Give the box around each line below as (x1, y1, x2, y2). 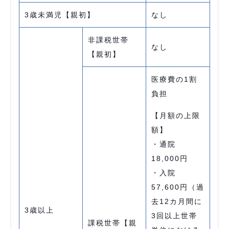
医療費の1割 (151, 75, 197, 83)
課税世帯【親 (88, 219, 137, 227)
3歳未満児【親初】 (25, 11, 95, 19)
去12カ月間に (151, 197, 202, 205)
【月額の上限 (151, 111, 200, 120)
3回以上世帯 (151, 212, 197, 220)
